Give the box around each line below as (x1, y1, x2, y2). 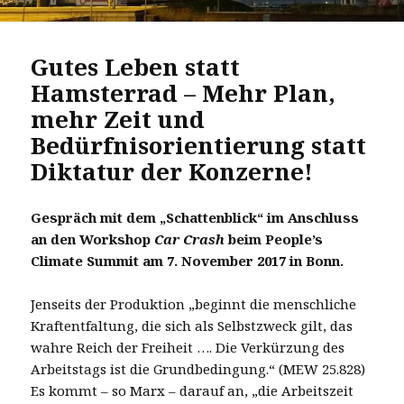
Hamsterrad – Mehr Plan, (31, 76, 336, 109)
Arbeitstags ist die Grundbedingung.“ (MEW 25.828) (31, 359, 366, 378)
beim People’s (225, 229, 324, 248)
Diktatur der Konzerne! (31, 154, 314, 188)
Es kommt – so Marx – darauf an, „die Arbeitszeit (31, 381, 354, 399)
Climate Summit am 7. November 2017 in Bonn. (31, 251, 344, 270)
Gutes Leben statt (31, 50, 241, 83)
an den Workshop (31, 229, 155, 248)
